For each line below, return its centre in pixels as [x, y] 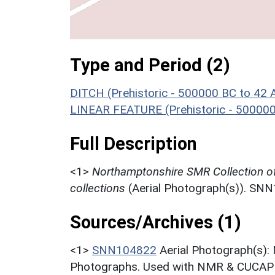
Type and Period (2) [150, 65]
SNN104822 [124, 250]
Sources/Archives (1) [156, 222]
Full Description [134, 143]
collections [98, 188]
